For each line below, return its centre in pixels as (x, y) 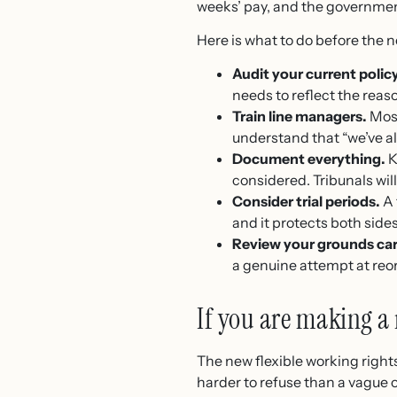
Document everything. (309, 159)
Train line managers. (300, 117)
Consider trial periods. (306, 202)
